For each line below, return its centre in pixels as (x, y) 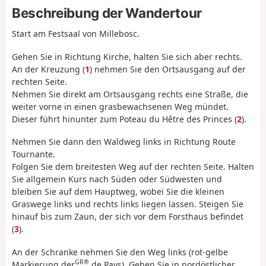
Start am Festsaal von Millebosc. (76, 34)
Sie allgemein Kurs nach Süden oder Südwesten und (117, 179)
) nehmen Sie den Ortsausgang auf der (168, 69)
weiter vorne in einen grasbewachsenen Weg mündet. (120, 106)
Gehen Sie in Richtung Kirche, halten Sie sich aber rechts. (127, 56)
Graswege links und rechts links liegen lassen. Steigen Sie (128, 204)
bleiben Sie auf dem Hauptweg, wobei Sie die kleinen (118, 192)
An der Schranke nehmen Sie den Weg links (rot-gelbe (120, 252)
